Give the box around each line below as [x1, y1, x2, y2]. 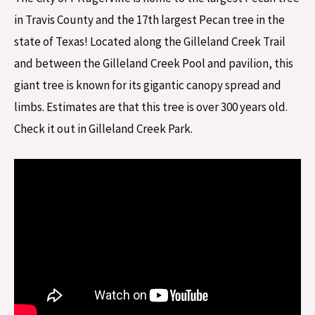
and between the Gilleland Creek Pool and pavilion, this [14, 55, 293, 71]
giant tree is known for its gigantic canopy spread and [14, 77, 281, 93]
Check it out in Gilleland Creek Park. [14, 120, 193, 136]
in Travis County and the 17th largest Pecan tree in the [14, 11, 285, 27]
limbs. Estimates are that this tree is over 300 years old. [14, 98, 288, 115]
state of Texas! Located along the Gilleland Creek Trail [14, 33, 285, 49]
